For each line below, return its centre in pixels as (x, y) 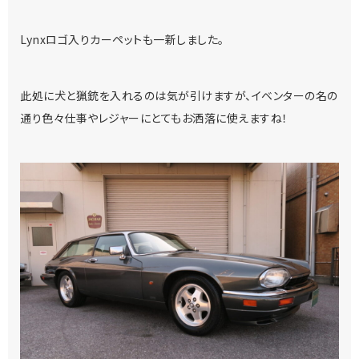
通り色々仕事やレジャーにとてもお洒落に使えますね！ (154, 117)
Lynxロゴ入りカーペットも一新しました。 (122, 39)
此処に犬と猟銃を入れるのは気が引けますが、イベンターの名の (179, 95)
